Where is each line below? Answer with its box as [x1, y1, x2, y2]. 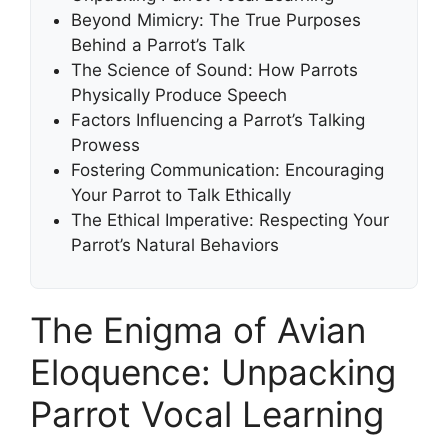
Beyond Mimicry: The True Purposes [71, 9, 361, 30]
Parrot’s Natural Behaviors [71, 234, 279, 255]
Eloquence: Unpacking [30, 350, 396, 393]
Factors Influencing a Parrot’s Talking [71, 109, 365, 130]
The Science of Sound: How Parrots [71, 59, 358, 80]
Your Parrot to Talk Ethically [71, 184, 291, 205]
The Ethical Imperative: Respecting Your [71, 209, 389, 230]
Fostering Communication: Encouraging [71, 159, 384, 180]
